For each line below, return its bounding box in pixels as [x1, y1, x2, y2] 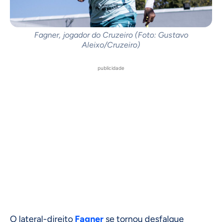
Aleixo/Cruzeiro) [82, 40, 140, 50]
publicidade [98, 65, 124, 71]
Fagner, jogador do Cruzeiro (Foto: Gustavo [34, 30, 188, 40]
